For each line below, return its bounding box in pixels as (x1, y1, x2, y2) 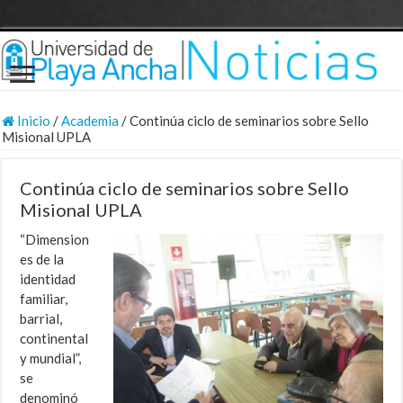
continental (20, 330, 89, 347)
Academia (61, 112, 120, 130)
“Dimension (20, 231, 90, 248)
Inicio (14, 112, 51, 130)
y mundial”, (20, 350, 82, 367)
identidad (20, 271, 76, 288)
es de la (20, 251, 65, 268)
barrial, (20, 310, 63, 327)
